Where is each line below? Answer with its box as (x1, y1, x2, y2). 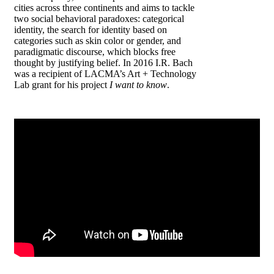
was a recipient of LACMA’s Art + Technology (14, 68, 196, 79)
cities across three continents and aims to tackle (14, 2, 194, 13)
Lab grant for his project (14, 79, 107, 90)
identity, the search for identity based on (14, 24, 167, 35)
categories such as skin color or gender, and (14, 35, 181, 46)
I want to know (107, 79, 167, 90)
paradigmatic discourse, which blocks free (14, 46, 176, 57)
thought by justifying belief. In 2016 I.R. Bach (14, 57, 193, 68)
